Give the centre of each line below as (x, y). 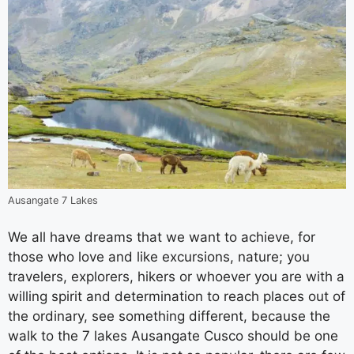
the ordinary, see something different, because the (169, 316)
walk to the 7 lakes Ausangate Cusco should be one (173, 336)
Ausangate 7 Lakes (53, 200)
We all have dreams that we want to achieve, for (162, 237)
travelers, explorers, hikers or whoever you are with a (176, 277)
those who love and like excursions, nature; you (159, 257)
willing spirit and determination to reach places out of (177, 296)
